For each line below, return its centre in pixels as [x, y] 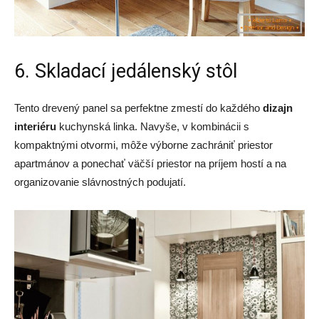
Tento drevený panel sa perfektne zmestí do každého [138, 108]
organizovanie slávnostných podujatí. [100, 182]
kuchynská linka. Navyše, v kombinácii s [153, 127]
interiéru [35, 127]
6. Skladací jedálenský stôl [126, 72]
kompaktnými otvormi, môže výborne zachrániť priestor [143, 145]
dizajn [278, 108]
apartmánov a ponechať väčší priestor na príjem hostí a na [150, 164]
